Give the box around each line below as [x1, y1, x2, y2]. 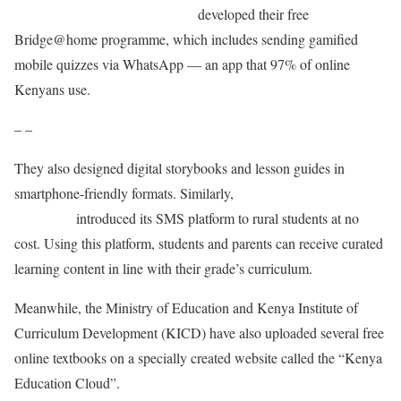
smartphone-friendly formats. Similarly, [14, 183, 238, 202]
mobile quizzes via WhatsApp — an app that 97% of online [14, 54, 350, 73]
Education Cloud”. [14, 372, 120, 392]
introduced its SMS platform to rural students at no [72, 208, 359, 227]
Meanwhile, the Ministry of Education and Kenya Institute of [14, 297, 358, 317]
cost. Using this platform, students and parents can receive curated [14, 233, 383, 252]
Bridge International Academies [14, 4, 193, 23]
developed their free [193, 4, 309, 23]
